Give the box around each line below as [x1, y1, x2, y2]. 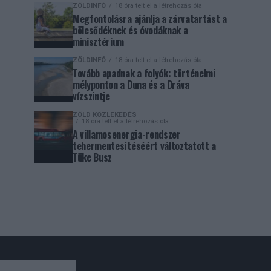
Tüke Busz [73, 150, 113, 165]
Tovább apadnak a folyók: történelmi [73, 66, 215, 80]
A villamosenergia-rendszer [73, 127, 181, 142]
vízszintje [73, 89, 110, 103]
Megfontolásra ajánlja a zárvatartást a [73, 11, 227, 26]
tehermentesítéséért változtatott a [73, 139, 217, 153]
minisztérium [73, 34, 125, 49]
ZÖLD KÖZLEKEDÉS [73, 111, 137, 119]
